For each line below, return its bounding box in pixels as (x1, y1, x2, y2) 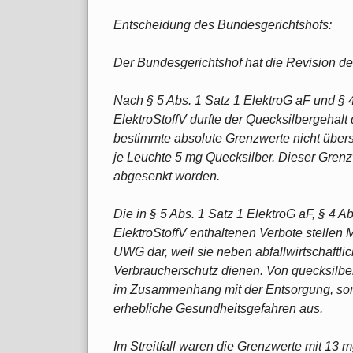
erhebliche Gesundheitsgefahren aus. (113, 301, 323, 315)
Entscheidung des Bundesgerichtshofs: (113, 17, 332, 32)
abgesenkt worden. (113, 169, 220, 183)
